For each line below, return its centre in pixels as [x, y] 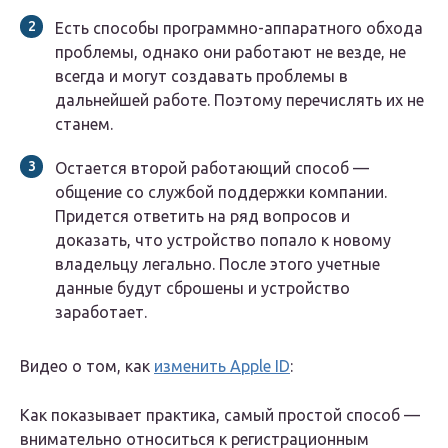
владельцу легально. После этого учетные [217, 264]
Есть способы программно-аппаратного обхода [239, 28]
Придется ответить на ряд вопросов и [202, 216]
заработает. [101, 312]
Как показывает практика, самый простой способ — [220, 415]
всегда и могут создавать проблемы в [201, 76]
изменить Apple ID [222, 366]
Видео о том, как [87, 366]
